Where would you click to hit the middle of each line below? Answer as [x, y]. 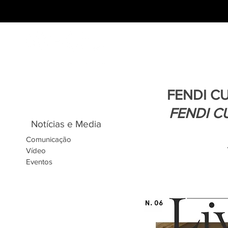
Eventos [39, 162]
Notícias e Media [66, 124]
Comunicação [49, 139]
